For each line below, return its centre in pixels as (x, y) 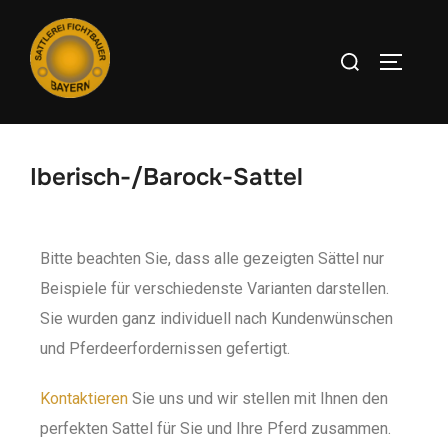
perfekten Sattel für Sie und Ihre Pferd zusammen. (215, 428)
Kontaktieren (84, 398)
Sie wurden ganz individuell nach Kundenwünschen (216, 318)
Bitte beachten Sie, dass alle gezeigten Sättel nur (212, 258)
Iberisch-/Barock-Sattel (166, 176)
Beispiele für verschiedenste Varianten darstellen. (214, 288)
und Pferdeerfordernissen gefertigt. (165, 348)
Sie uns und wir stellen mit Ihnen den (258, 398)
